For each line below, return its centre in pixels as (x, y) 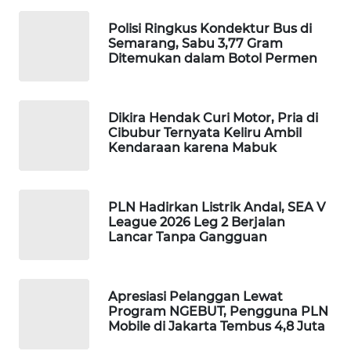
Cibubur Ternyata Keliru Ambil (205, 132)
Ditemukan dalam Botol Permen (213, 58)
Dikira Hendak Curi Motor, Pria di (213, 118)
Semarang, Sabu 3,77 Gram (195, 43)
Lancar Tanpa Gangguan (188, 237)
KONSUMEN (59, 204)
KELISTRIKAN (63, 278)
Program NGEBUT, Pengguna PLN (218, 311)
